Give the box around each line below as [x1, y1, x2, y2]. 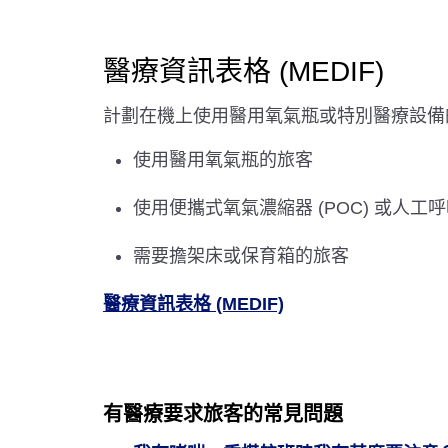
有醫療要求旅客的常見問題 [103, 403, 343, 425]
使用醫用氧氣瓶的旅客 [133, 150, 313, 170]
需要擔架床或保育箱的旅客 [133, 246, 349, 266]
